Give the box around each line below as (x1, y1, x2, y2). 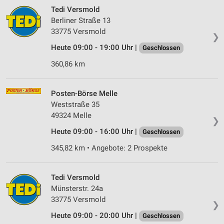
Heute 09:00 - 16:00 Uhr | (51, 127, 139, 136)
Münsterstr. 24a (51, 184, 103, 193)
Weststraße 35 (51, 100, 99, 109)
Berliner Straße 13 (51, 16, 110, 25)
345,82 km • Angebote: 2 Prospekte (51, 143, 167, 153)
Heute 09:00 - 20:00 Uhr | (51, 211, 139, 220)
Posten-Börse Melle (51, 89, 117, 98)
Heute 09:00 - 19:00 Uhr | (51, 43, 139, 52)
